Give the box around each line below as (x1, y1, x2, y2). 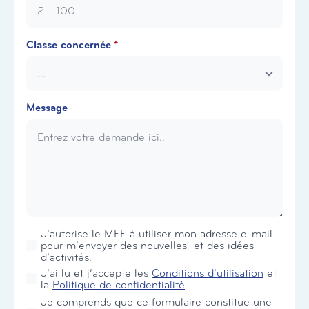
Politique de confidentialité (52, 278, 185, 292)
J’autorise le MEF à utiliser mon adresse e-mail (41, 227, 272, 241)
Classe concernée (26, 38, 111, 52)
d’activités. (41, 250, 92, 264)
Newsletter (26, 226, 78, 240)
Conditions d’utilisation (152, 266, 263, 280)
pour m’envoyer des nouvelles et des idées (41, 239, 254, 252)
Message (26, 101, 68, 115)
